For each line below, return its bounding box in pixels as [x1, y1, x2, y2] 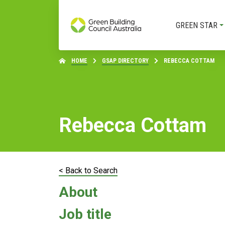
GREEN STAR [176, 20, 217, 30]
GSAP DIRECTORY [102, 57, 149, 64]
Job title [59, 206, 111, 222]
